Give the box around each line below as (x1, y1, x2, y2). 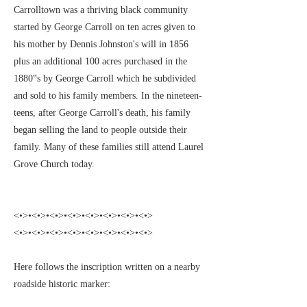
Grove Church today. (14, 159, 95, 169)
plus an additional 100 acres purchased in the (14, 56, 187, 66)
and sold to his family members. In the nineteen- (14, 90, 202, 101)
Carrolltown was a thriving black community (14, 5, 188, 15)
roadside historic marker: (14, 279, 110, 289)
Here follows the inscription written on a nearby (14, 262, 200, 272)
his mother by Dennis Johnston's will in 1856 (14, 39, 188, 49)
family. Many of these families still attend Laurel (14, 142, 204, 152)
